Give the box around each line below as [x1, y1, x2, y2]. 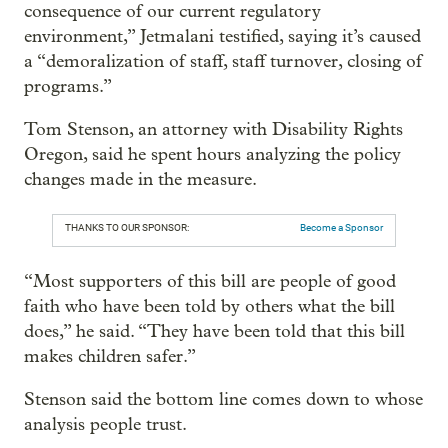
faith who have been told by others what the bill [24, 295, 395, 317]
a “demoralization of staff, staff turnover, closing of [24, 50, 422, 72]
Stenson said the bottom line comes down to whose [24, 388, 423, 410]
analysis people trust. [24, 413, 187, 435]
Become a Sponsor [300, 221, 383, 233]
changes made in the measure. [24, 168, 257, 190]
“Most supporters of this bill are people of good [24, 270, 396, 292]
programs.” [24, 75, 112, 97]
